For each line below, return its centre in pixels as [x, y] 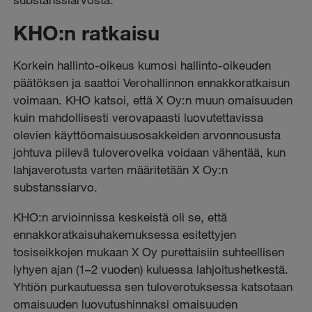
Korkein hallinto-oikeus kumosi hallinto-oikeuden [142, 65]
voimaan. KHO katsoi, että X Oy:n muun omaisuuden [153, 100]
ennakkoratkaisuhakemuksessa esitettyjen [125, 234]
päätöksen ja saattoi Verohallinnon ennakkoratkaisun [152, 83]
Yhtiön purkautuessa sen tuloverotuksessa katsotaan [153, 286]
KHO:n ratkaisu [87, 32]
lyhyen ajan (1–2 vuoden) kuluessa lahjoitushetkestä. [151, 269]
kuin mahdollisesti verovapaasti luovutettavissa [139, 118]
